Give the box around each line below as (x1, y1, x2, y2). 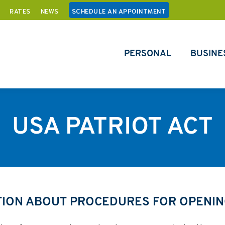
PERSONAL (124, 50, 171, 58)
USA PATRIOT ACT (12, 116, 213, 140)
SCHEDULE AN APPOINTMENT (71, 7, 166, 15)
